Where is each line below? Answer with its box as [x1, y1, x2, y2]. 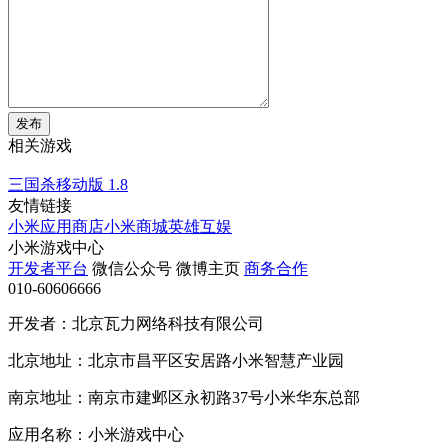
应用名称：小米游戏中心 [8, 425, 184, 443]
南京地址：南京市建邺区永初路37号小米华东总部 [8, 388, 360, 406]
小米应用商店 [8, 217, 104, 235]
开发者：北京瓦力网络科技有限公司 [8, 314, 264, 332]
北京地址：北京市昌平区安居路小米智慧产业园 [8, 351, 344, 369]
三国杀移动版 [8, 175, 104, 193]
